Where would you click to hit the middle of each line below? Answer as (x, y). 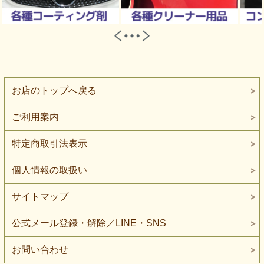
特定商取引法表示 (49, 143)
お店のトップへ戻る (54, 90)
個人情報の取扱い (49, 170)
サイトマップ (40, 196)
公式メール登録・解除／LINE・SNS (89, 223)
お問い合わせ (40, 249)
